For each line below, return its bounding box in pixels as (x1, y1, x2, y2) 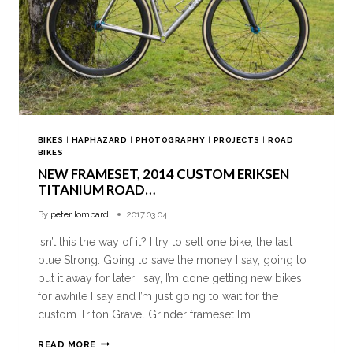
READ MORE (38, 338, 97, 350)
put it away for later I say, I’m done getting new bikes (38, 271, 302, 284)
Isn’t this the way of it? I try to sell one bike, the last (38, 235, 292, 248)
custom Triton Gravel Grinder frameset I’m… (38, 307, 256, 321)
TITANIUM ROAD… (38, 181, 155, 199)
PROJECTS (213, 135, 260, 144)
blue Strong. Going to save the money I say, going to (38, 253, 307, 266)
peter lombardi (50, 208, 112, 220)
